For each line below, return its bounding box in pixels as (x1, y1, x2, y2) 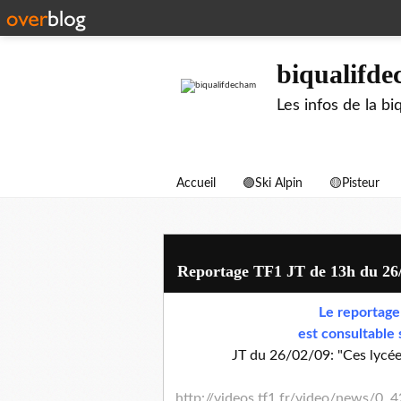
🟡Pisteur (329, 177, 380, 190)
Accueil (176, 177, 216, 190)
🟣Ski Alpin (243, 177, 303, 190)
